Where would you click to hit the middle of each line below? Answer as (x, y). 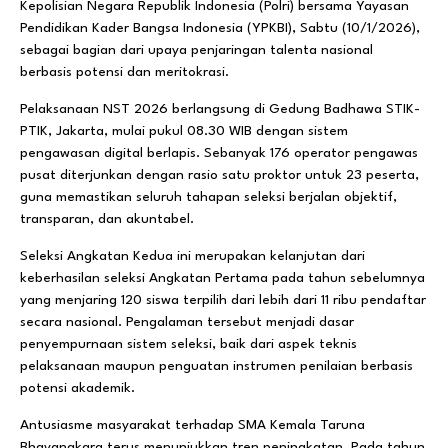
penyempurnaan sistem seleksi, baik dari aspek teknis (188, 343)
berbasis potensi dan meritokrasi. (124, 71)
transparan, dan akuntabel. (107, 218)
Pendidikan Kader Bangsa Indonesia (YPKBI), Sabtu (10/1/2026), (220, 27)
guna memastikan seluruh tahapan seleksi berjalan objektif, (208, 196)
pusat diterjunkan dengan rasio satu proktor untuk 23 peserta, (219, 174)
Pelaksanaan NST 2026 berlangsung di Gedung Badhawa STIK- (220, 108)
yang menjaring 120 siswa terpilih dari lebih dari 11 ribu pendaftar (223, 299)
